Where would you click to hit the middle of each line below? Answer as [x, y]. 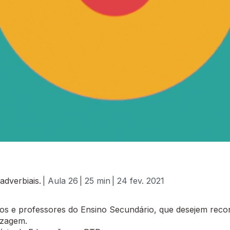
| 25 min [95, 181]
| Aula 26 [60, 181]
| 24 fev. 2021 [138, 181]
